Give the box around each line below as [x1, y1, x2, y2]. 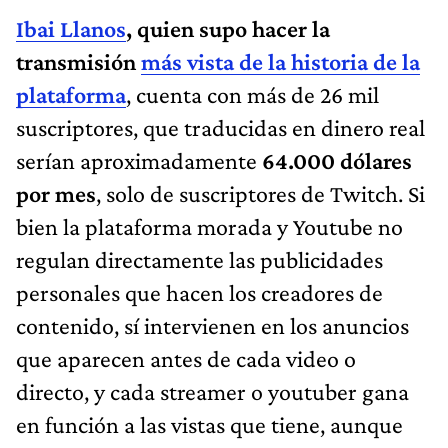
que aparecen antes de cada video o [16, 345, 356, 373]
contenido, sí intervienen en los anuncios [16, 312, 409, 340]
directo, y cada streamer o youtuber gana [16, 378, 409, 406]
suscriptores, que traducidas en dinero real [16, 114, 425, 142]
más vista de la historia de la [141, 48, 420, 76]
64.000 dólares [257, 147, 412, 175]
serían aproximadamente [16, 147, 257, 175]
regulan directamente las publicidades [16, 246, 383, 274]
